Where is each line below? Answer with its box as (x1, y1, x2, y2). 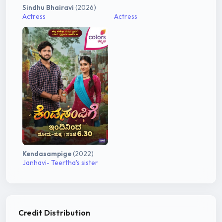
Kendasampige (22, 149, 73, 159)
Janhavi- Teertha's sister (22, 158, 98, 167)
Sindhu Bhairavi (22, 3, 75, 12)
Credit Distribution (18, 208, 90, 218)
